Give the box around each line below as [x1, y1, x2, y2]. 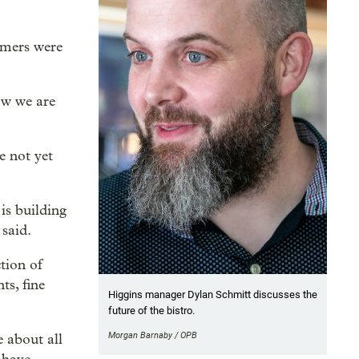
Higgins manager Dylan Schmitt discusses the [107, 288, 317, 301]
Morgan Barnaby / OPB [107, 330, 197, 341]
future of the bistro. [107, 305, 195, 317]
